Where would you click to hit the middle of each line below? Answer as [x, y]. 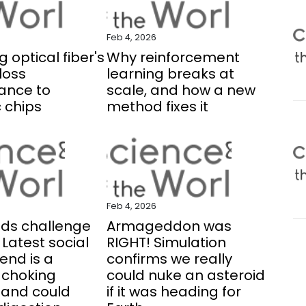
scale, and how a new [181, 90]
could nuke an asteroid [185, 275]
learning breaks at [170, 74]
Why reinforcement [173, 57]
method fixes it [157, 107]
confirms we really [169, 259]
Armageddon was [169, 226]
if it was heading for [173, 292]
